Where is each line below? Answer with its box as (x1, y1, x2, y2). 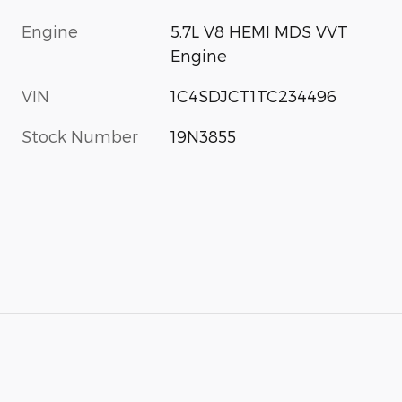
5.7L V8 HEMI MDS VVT (170, 22, 349, 41)
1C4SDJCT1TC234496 (170, 86, 337, 106)
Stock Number (22, 127, 138, 146)
